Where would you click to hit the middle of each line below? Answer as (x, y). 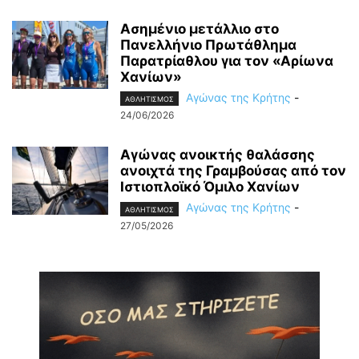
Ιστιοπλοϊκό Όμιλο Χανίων (210, 187)
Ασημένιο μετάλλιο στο (200, 29)
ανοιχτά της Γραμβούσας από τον (233, 171)
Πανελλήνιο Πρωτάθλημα (208, 45)
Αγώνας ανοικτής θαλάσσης (218, 155)
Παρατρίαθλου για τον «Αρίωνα (227, 61)
